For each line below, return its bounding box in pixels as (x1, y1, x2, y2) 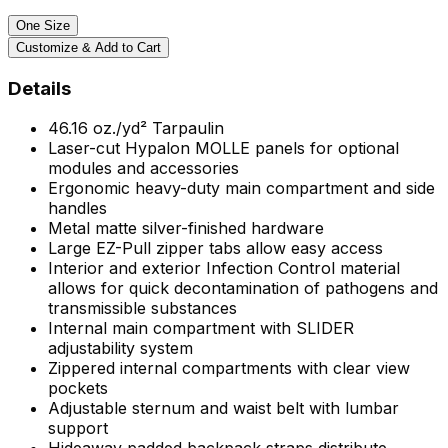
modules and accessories (48, 158, 239, 179)
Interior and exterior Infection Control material (48, 258, 400, 279)
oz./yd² (93, 118, 147, 139)
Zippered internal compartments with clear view (48, 358, 410, 379)
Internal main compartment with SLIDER (48, 318, 354, 339)
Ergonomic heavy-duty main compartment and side (48, 178, 435, 199)
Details (8, 76, 71, 100)
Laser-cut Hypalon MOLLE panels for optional (48, 138, 399, 159)
